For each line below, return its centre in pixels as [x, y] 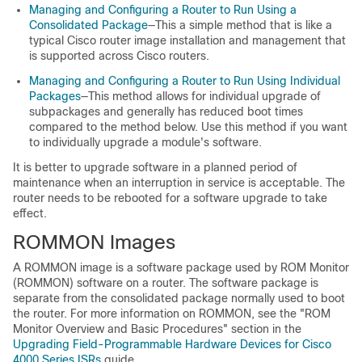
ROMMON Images [94, 242]
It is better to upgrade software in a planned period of [155, 167]
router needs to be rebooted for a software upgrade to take [170, 198]
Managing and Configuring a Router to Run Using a [163, 10]
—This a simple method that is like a [240, 25]
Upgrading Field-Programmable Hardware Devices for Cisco [172, 344]
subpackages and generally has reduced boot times [166, 112]
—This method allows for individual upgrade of [201, 96]
